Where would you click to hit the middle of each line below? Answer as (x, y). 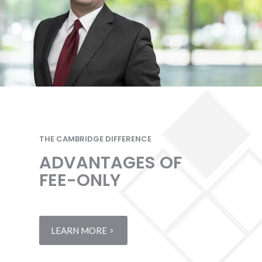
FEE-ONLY (80, 180)
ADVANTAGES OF (111, 163)
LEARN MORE (79, 231)
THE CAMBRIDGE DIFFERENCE (96, 139)
